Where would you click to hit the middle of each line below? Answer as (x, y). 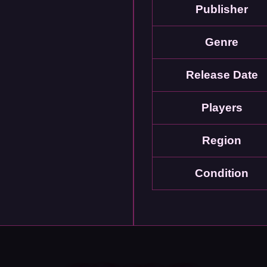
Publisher (222, 9)
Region (222, 140)
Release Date (222, 75)
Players (222, 108)
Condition (222, 173)
